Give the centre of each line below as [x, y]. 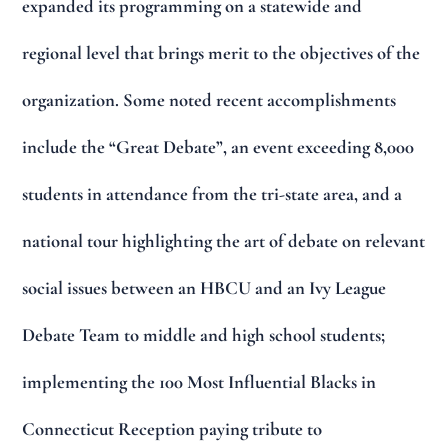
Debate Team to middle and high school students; [204, 335]
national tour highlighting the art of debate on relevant [224, 241]
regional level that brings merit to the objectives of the [221, 53]
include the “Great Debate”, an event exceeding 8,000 [218, 147]
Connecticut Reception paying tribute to [172, 429]
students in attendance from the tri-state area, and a [212, 194]
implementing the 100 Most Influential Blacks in [199, 382]
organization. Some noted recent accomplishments [209, 100]
